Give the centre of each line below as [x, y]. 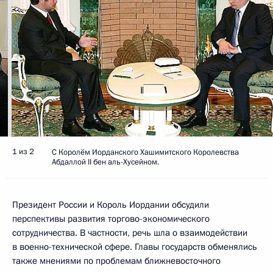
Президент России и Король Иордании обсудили [111, 204]
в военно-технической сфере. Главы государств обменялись [135, 246]
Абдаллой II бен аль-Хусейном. [105, 162]
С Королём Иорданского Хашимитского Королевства [145, 152]
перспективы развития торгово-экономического [111, 218]
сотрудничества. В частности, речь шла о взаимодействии [130, 232]
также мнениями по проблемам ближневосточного [116, 261]
